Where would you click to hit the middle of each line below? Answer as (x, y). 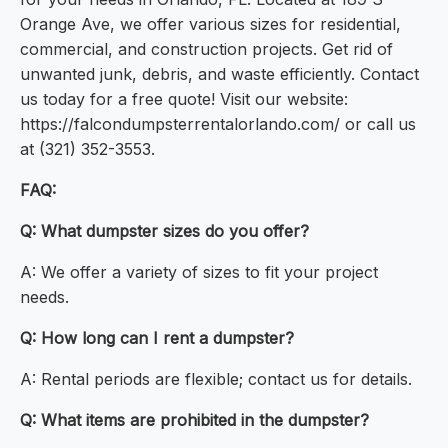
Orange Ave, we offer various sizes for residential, (210, 24)
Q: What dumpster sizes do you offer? (164, 231)
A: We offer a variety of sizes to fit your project (199, 272)
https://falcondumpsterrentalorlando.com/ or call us (218, 124)
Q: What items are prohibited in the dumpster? (194, 420)
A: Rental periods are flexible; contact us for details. (216, 379)
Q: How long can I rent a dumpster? (157, 338)
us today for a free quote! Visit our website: (184, 99)
